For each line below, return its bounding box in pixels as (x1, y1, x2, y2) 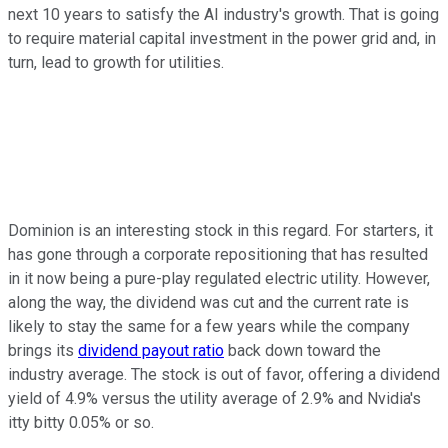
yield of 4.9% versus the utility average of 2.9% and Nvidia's (8, 388, 421, 408)
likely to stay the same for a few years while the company (8, 316, 410, 336)
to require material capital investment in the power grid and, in (8, 28, 436, 48)
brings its (8, 340, 78, 360)
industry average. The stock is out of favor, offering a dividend (8, 364, 440, 384)
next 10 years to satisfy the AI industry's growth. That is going (8, 4, 439, 24)
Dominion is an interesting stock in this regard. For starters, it (8, 220, 433, 240)
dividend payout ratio (78, 340, 224, 360)
